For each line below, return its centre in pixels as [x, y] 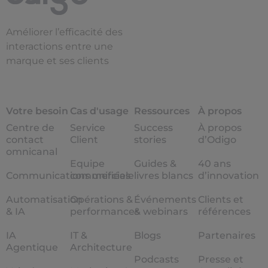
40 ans [214, 164]
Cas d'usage [99, 111]
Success [153, 128]
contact [25, 140]
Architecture [101, 248]
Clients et [221, 200]
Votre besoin [37, 111]
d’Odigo [217, 140]
